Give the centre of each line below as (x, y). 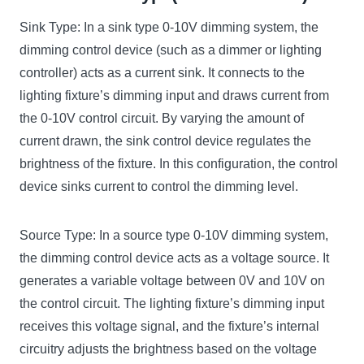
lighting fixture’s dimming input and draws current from (174, 95)
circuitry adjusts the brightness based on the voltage (168, 349)
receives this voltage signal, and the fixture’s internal (169, 326)
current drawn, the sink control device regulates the (165, 141)
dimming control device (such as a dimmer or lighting (171, 50)
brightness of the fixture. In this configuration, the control (179, 163)
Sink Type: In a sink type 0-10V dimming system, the (169, 27)
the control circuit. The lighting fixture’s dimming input (172, 303)
